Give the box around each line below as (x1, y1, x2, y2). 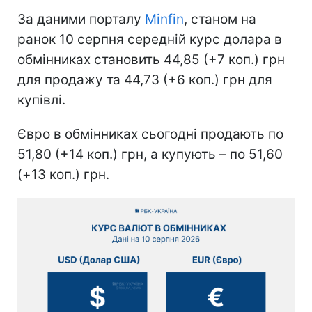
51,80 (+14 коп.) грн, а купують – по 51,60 (17, 146, 283, 162)
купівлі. (17, 91, 65, 108)
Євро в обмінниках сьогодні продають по (17, 125, 283, 142)
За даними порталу (17, 10, 145, 27)
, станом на (184, 10, 256, 27)
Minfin (145, 10, 184, 27)
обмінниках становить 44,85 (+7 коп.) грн (17, 51, 285, 68)
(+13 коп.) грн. (17, 166, 109, 182)
